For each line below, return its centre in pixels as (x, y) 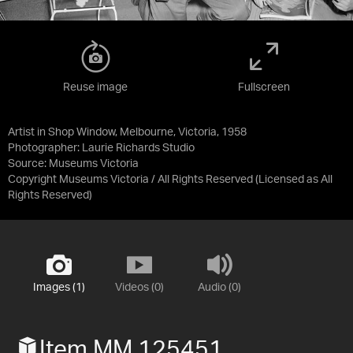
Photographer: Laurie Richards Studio (101, 148)
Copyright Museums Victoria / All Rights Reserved (130, 179)
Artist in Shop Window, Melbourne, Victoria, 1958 (127, 132)
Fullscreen (264, 87)
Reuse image (95, 87)
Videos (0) (139, 287)
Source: (28, 163)
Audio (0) (219, 287)
